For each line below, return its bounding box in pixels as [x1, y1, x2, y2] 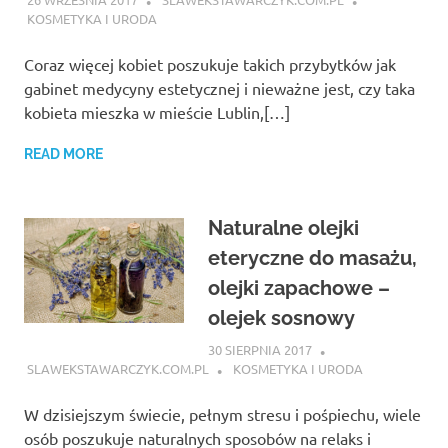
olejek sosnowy [208, 306, 355, 331]
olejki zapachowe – [208, 276, 390, 301]
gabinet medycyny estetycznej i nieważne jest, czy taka [24, 78, 415, 99]
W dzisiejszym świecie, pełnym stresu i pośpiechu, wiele [24, 404, 421, 425]
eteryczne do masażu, [208, 246, 417, 271]
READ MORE [24, 146, 103, 163]
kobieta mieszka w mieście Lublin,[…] [24, 102, 290, 123]
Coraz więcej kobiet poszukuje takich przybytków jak [24, 54, 396, 75]
